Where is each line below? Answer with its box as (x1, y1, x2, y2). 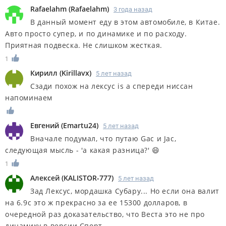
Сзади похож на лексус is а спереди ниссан (30, 81, 193, 91)
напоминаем (5, 93, 52, 103)
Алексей (30, 173, 62, 183)
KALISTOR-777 (64, 173, 111, 183)
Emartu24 (63, 121, 96, 131)
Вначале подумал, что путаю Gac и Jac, (30, 134, 177, 144)
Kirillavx (62, 68, 89, 78)
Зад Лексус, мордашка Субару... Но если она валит (30, 186, 219, 196)
